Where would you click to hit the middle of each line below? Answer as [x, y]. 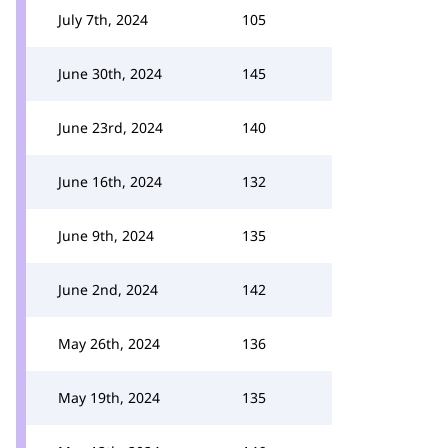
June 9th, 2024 [106, 235]
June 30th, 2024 [110, 73]
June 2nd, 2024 [108, 289]
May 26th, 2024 [109, 343]
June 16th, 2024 [110, 181]
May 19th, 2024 [109, 397]
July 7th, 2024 [103, 19]
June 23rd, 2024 [110, 127]
